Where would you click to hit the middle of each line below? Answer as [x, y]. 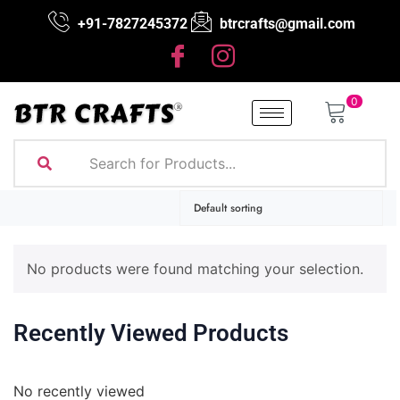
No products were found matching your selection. [195, 269]
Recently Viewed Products [151, 333]
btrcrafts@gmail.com [287, 23]
